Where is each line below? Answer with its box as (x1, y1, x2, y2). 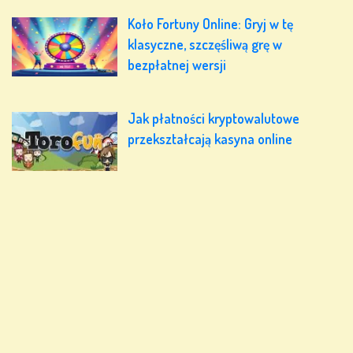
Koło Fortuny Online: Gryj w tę (128, 15, 294, 33)
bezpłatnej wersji (128, 56, 227, 74)
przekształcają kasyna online (128, 129, 293, 147)
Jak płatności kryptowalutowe (128, 109, 300, 127)
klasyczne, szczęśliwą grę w (128, 35, 283, 54)
